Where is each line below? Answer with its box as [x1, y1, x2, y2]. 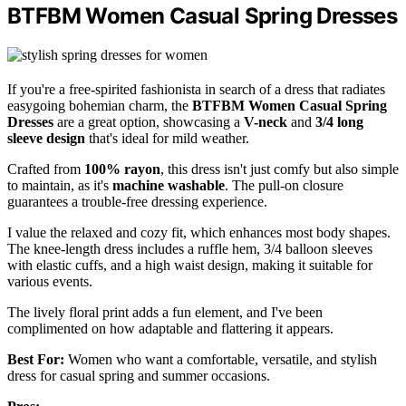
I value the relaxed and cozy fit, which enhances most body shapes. [7, 225, 391, 241]
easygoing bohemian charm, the [7, 98, 192, 114]
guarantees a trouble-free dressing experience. [7, 194, 267, 210]
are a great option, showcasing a [53, 114, 244, 130]
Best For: [7, 352, 64, 368]
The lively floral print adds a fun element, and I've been [7, 304, 323, 321]
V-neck [244, 114, 287, 130]
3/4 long [315, 114, 363, 130]
